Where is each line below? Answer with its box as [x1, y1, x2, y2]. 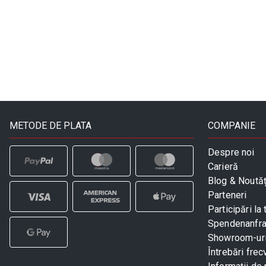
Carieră [208, 160, 239, 172]
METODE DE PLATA [9, 119, 91, 131]
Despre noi [208, 146, 255, 158]
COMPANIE [208, 119, 255, 131]
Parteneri [208, 189, 247, 201]
